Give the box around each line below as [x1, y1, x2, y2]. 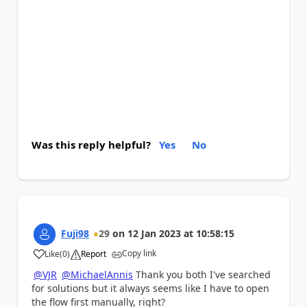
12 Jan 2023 [127, 227, 181, 240]
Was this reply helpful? [32, 138, 151, 151]
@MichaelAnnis [62, 268, 133, 281]
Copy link [122, 247, 156, 259]
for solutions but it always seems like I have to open [32, 282, 269, 295]
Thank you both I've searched [133, 268, 271, 281]
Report [81, 248, 106, 260]
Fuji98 [61, 227, 89, 240]
